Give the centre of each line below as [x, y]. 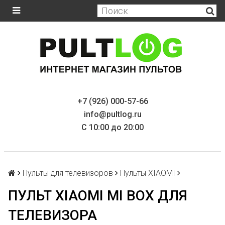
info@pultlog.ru [113, 114]
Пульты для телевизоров [68, 173]
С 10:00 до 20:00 [113, 127]
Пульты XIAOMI [148, 173]
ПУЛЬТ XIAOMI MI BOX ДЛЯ [98, 196]
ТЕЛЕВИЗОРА [52, 215]
